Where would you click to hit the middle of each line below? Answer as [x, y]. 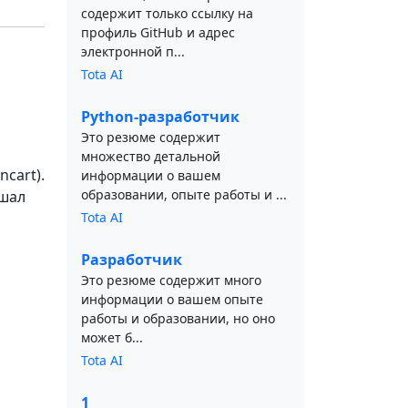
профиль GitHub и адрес [158, 32]
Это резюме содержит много [171, 280]
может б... [112, 337]
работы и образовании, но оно [178, 318]
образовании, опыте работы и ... [184, 194]
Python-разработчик [160, 117]
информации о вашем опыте [172, 299]
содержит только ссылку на [167, 13]
